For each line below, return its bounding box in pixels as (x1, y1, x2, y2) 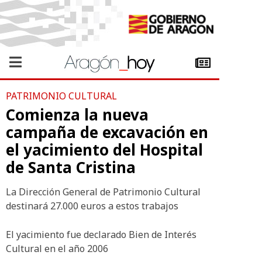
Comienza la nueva (6, 104, 149, 125)
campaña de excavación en (6, 122, 208, 143)
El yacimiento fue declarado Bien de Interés (6, 228, 196, 241)
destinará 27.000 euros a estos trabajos (6, 199, 178, 212)
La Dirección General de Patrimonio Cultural (6, 185, 201, 198)
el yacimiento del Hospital (6, 139, 203, 160)
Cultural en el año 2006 (6, 242, 108, 255)
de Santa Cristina (6, 157, 136, 178)
